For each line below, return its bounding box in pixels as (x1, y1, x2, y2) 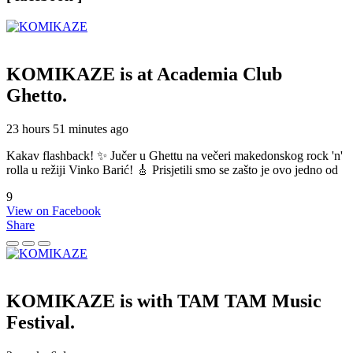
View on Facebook (6, 203, 101, 217)
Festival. (6, 311, 75, 333)
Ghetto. (6, 84, 67, 106)
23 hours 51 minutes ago (6, 121, 128, 136)
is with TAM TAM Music (120, 290, 321, 311)
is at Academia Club (120, 63, 282, 84)
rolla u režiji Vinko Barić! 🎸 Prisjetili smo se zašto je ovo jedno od (6, 162, 338, 176)
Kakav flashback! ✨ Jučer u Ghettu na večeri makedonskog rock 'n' (6, 148, 343, 162)
